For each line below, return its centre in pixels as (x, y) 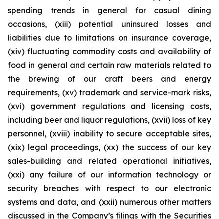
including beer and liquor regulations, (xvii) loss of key (109, 120)
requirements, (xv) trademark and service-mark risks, (109, 92)
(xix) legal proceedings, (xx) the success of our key (109, 147)
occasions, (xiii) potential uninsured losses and (109, 24)
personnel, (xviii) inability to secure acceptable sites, (109, 133)
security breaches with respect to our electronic (109, 188)
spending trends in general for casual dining (109, 10)
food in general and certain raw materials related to (109, 65)
